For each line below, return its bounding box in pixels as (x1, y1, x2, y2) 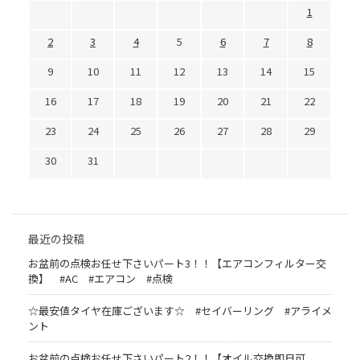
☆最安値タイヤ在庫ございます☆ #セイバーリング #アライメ (28, 303, 332, 319)
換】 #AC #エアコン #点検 (28, 271, 173, 287)
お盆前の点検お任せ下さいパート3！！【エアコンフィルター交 (28, 256, 326, 272)
